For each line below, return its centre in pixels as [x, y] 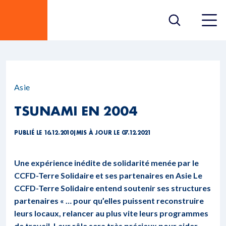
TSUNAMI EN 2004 [76, 110]
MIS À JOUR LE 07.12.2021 [113, 133]
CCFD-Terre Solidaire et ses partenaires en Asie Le [108, 175]
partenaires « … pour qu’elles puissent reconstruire [109, 201]
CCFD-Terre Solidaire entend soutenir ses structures [112, 188]
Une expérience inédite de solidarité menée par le [106, 163]
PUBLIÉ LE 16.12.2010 [44, 133]
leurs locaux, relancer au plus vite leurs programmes [111, 213]
